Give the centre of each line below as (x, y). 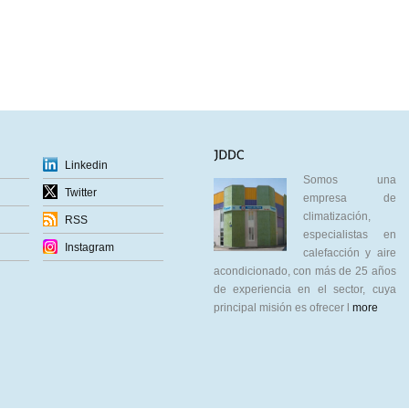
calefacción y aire (349, 253)
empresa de (349, 199)
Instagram (89, 247)
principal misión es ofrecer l (283, 308)
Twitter (80, 193)
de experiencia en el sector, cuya (304, 290)
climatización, (336, 217)
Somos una (349, 180)
